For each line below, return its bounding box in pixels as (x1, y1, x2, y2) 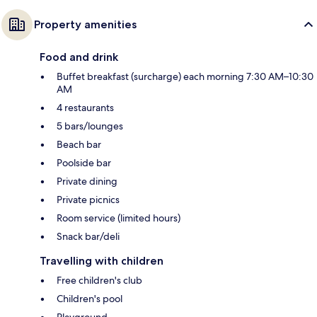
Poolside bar (57, 156, 111, 169)
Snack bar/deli (57, 229, 120, 243)
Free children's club (57, 273, 142, 287)
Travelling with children (40, 253, 163, 267)
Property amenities (34, 17, 137, 31)
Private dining (57, 174, 117, 188)
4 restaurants (57, 100, 114, 114)
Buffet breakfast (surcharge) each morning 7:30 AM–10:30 (57, 69, 313, 83)
